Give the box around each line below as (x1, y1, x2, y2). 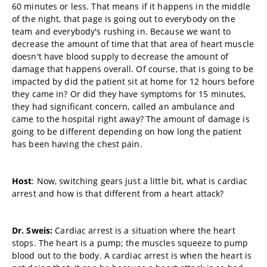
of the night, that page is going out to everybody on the (12, 13, 235, 24)
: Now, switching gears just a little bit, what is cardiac (32, 175, 248, 187)
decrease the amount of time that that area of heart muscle (12, 38, 254, 49)
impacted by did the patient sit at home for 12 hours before (12, 76, 255, 87)
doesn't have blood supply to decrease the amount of (12, 51, 229, 62)
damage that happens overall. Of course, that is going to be (12, 63, 254, 74)
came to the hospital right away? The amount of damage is (12, 113, 250, 125)
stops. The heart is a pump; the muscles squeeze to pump (12, 237, 249, 249)
